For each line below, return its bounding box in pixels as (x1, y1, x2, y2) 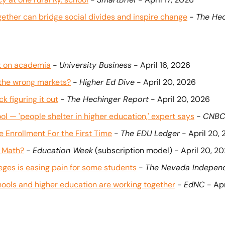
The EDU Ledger (121, 128, 180, 139)
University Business (59, 60, 132, 70)
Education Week (33, 145, 93, 156)
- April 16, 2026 (132, 60, 190, 70)
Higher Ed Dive (79, 77, 135, 87)
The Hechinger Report (67, 94, 149, 104)
